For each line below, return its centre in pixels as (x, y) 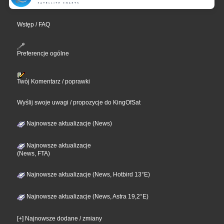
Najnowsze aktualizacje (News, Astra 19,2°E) (87, 196)
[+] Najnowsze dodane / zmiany (60, 218)
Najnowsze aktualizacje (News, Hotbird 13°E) (88, 174)
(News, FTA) (34, 153)
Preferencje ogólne (43, 53)
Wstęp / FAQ (34, 25)
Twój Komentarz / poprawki (54, 81)
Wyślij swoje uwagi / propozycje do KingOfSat (79, 102)
